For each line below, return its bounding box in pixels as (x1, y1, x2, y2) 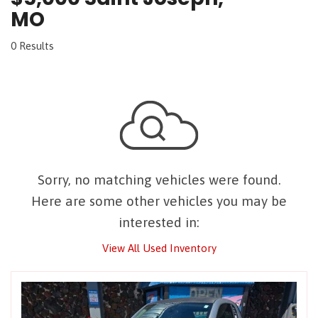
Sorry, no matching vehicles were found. (37, 172, 281, 187)
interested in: (119, 214, 199, 230)
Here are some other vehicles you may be (31, 193, 287, 209)
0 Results (11, 40, 54, 52)
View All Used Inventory (102, 242, 216, 254)
